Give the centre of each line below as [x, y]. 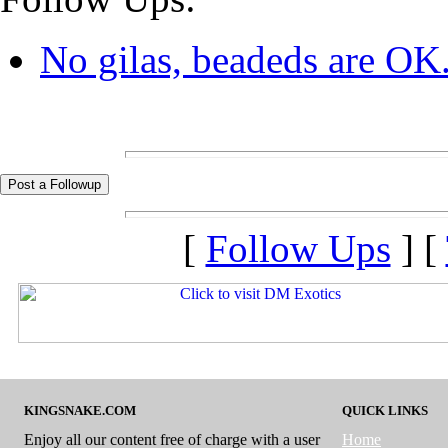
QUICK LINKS [385, 410]
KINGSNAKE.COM [80, 410]
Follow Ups [298, 248]
